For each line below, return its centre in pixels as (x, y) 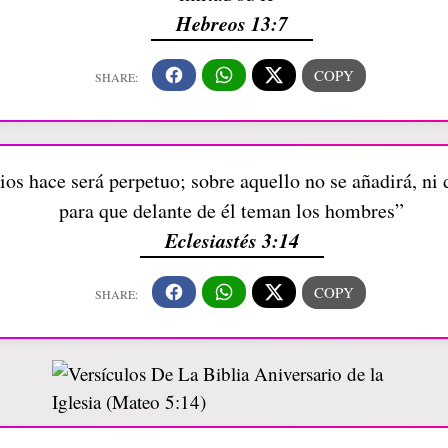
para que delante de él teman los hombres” (231, 210)
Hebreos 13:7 (231, 22)
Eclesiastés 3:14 (231, 239)
